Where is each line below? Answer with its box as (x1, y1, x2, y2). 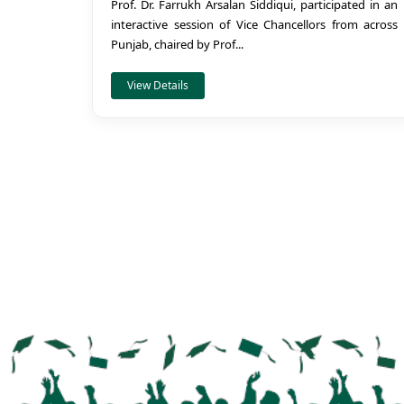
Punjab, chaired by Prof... (111, 36, 243, 52)
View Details (127, 78, 188, 93)
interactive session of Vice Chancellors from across (111, 16, 398, 32)
